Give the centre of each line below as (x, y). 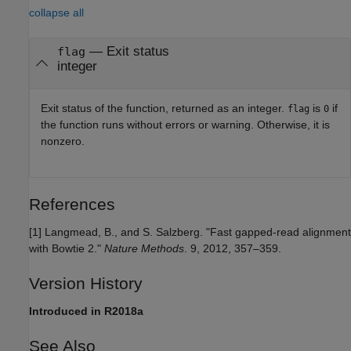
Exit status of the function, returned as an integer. (164, 108)
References (72, 204)
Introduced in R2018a (86, 311)
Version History (86, 283)
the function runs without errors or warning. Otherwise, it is (185, 124)
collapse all (56, 13)
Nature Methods (144, 248)
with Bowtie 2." (67, 248)
